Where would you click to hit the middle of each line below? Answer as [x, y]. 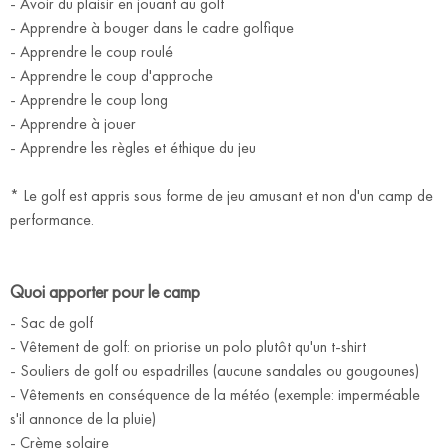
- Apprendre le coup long [89, 100]
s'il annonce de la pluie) [83, 419]
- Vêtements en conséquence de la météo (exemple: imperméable [215, 395]
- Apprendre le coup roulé [91, 52]
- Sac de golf [51, 323]
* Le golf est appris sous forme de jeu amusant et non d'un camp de [221, 196]
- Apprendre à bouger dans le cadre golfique [152, 28]
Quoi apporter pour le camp [105, 292]
